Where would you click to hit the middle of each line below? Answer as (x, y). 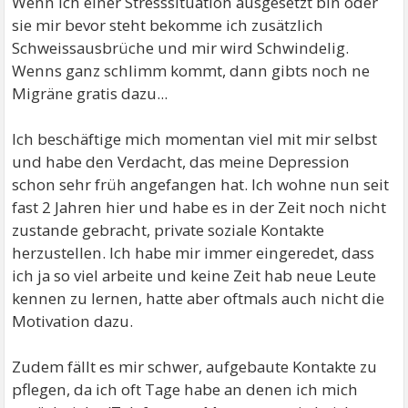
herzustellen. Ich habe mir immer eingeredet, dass (194, 252)
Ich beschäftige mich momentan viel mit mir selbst (195, 138)
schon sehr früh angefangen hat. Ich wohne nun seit (201, 184)
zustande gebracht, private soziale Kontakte (168, 229)
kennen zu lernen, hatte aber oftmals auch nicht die (199, 298)
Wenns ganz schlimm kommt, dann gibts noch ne (191, 70)
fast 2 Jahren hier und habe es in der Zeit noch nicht (199, 207)
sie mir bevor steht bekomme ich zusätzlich (168, 25)
